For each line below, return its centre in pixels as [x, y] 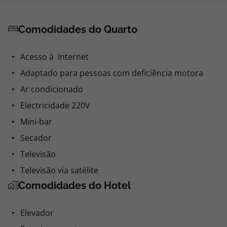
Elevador [37, 213]
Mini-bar [36, 122]
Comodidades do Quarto [78, 29]
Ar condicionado [52, 89]
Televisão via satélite [59, 170]
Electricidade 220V [55, 105]
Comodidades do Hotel [74, 185]
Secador [36, 138]
